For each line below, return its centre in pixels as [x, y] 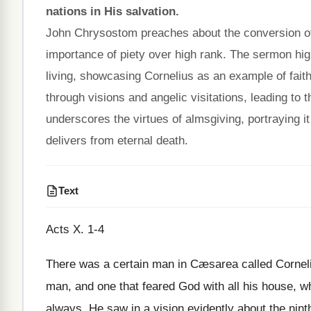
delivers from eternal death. [117, 141]
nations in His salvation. [112, 11]
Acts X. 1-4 [75, 229]
